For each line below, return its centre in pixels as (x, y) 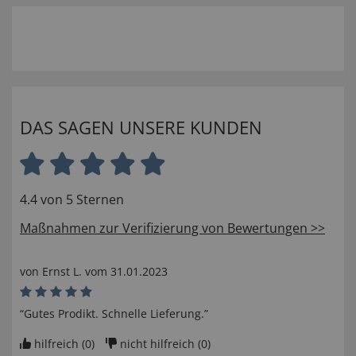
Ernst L (60, 272)
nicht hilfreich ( (161, 344)
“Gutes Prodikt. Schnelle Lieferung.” (114, 314)
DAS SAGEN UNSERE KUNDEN (141, 128)
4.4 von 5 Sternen (72, 200)
